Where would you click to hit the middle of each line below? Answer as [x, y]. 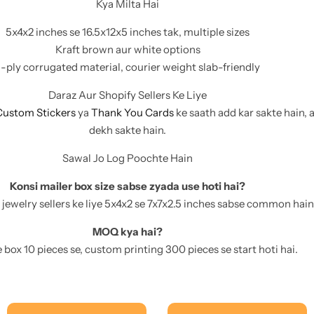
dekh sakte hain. [128, 130]
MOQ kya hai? [128, 232]
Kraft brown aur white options [128, 49]
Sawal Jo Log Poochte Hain [128, 158]
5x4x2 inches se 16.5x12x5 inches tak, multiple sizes [128, 32]
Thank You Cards [132, 112]
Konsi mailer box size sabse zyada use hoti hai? [128, 186]
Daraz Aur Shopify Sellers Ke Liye [128, 95]
